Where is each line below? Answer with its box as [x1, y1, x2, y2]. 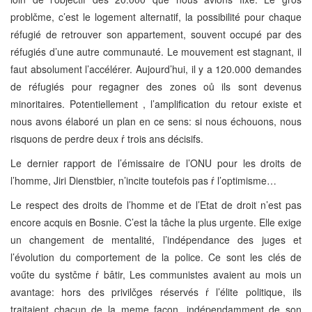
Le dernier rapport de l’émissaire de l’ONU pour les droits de [10, 155, 302, 170]
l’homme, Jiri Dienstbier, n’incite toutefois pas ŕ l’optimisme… [10, 173, 276, 187]
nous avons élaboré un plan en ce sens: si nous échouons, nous [10, 114, 302, 128]
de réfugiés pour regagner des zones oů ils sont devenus [10, 79, 302, 93]
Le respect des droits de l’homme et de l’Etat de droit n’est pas [10, 197, 302, 212]
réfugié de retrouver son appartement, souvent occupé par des [10, 26, 302, 41]
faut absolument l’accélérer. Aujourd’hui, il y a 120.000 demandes [10, 61, 302, 76]
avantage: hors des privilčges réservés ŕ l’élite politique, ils [10, 284, 302, 299]
